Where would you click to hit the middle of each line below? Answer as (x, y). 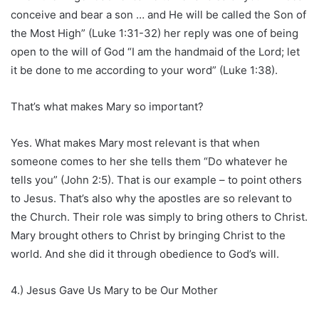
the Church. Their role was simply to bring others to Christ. (159, 216)
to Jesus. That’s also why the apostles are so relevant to (151, 198)
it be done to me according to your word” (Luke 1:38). (144, 70)
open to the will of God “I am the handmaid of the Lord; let (155, 51)
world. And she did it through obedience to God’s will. (145, 253)
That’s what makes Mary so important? (107, 106)
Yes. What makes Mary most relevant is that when (135, 142)
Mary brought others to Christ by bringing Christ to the (148, 235)
